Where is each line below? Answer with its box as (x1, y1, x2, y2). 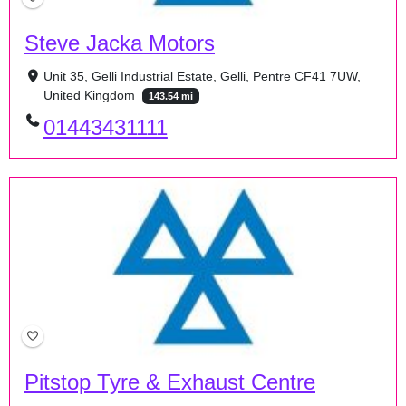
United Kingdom (43, 88, 139, 103)
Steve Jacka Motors (24, 31, 215, 56)
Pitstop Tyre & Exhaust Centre (24, 370, 315, 395)
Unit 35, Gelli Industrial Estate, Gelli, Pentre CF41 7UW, (43, 69, 361, 84)
